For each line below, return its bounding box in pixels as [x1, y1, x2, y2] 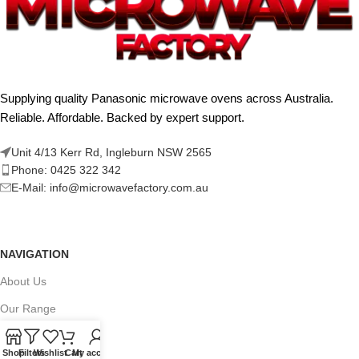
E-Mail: [11, 181, 50, 195]
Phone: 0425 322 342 [11, 163, 121, 177]
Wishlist [33, 348, 67, 357]
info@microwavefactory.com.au [50, 181, 208, 195]
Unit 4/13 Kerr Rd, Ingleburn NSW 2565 [11, 146, 212, 159]
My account [72, 348, 121, 357]
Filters [18, 348, 45, 357]
